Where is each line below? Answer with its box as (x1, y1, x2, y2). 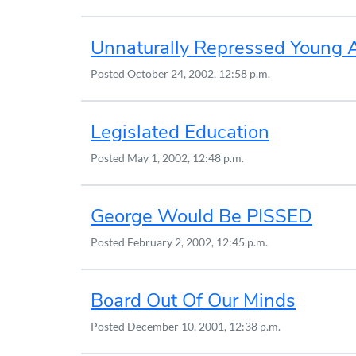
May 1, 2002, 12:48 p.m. (127, 151, 244, 164)
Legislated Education (91, 119, 269, 145)
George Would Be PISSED (91, 203, 312, 229)
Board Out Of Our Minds (91, 288, 296, 313)
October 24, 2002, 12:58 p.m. (127, 67, 270, 80)
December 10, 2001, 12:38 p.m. (127, 319, 281, 333)
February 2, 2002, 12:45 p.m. (127, 235, 268, 249)
